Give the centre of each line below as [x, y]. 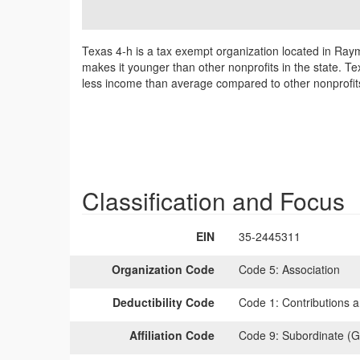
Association [309, 269]
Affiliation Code [172, 335]
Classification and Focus [213, 200]
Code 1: [259, 302]
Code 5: [259, 269]
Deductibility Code [164, 302]
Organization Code [163, 269]
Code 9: [259, 335]
